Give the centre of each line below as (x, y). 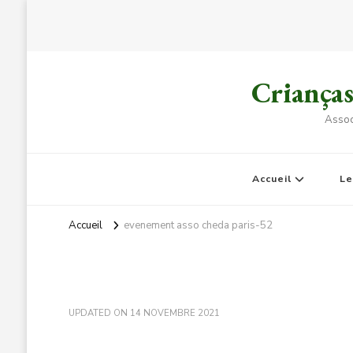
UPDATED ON (99, 313)
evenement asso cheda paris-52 (198, 226)
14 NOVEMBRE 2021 (175, 313)
